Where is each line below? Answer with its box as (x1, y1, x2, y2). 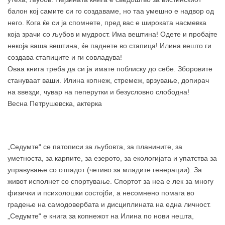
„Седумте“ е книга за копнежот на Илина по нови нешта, (8, 211, 194, 220)
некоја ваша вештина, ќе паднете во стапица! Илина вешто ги (8, 41, 211, 50)
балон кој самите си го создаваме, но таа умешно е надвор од (8, 7, 214, 15)
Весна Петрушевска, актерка (8, 99, 102, 107)
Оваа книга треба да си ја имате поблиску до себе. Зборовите (8, 64, 212, 73)
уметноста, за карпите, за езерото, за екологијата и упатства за (8, 154, 217, 162)
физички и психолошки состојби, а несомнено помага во (8, 188, 194, 197)
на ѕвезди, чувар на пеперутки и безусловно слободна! (8, 87, 189, 96)
